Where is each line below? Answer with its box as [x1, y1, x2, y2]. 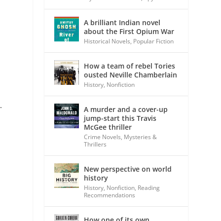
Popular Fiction [133, 37, 174, 45]
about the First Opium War [84, 26, 175, 36]
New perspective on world [84, 164, 172, 174]
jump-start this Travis [84, 113, 157, 123]
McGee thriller [84, 122, 132, 132]
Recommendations [84, 190, 136, 199]
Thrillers [84, 140, 107, 148]
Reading [138, 183, 160, 192]
